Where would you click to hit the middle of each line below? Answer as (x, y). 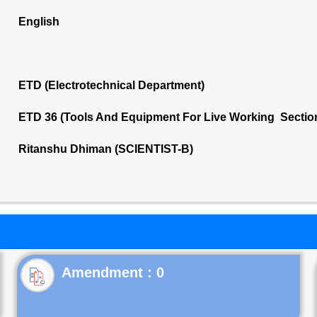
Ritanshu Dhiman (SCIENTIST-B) (105, 149)
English (39, 22)
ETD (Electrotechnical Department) (111, 85)
